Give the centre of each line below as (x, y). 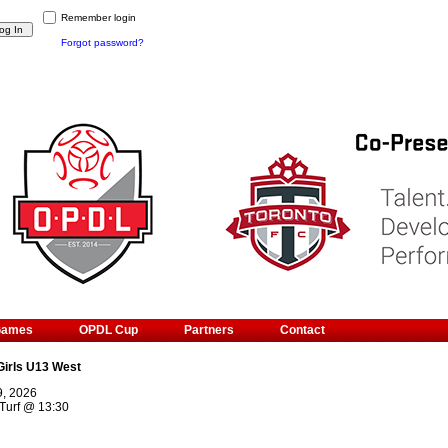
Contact (302, 330)
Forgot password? (102, 42)
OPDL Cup (108, 330)
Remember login (98, 17)
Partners (209, 330)
